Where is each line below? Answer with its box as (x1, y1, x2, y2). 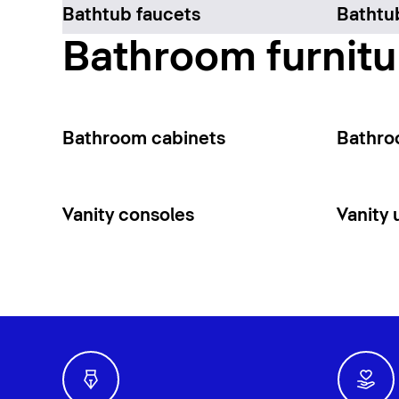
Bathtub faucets (61, 5, 200, 24)
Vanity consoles (61, 206, 194, 224)
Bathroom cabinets (61, 129, 225, 148)
